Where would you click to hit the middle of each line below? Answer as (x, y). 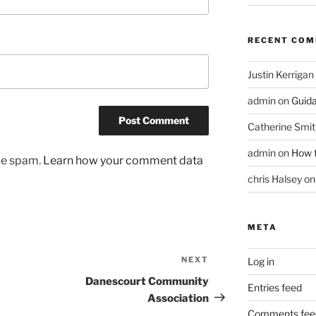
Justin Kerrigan (280, 74)
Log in (261, 261)
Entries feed (274, 287)
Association (178, 298)
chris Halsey (274, 178)
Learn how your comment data (123, 160)
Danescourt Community (147, 281)
